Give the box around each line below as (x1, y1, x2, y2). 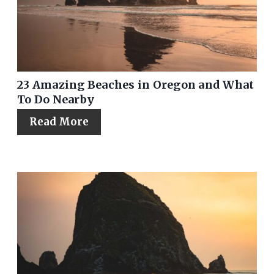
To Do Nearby (17, 92, 95, 106)
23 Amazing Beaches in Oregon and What (17, 77, 254, 92)
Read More (29, 114, 89, 128)
